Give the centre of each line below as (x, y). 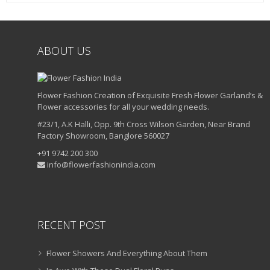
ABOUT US (64, 51)
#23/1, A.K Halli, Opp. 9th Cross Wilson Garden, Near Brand (144, 124)
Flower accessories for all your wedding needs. (123, 107)
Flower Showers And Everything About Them (127, 253)
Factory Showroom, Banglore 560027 (103, 136)
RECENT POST (71, 225)
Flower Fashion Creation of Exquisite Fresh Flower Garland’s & (150, 96)
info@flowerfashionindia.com (100, 165)
